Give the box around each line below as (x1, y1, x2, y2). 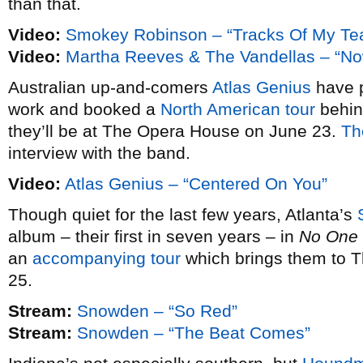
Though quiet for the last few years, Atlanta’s (8, 205, 357, 224)
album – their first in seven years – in (8, 227, 299, 246)
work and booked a (8, 100, 160, 118)
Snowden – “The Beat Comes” (77, 323, 310, 342)
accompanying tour (32, 249, 181, 267)
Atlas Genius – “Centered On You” (65, 174, 327, 193)
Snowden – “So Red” (77, 301, 237, 320)
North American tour (160, 100, 315, 118)
